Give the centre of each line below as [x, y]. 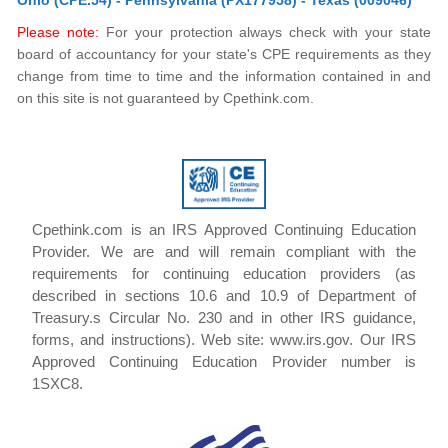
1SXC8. [58, 383]
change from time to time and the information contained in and [224, 76]
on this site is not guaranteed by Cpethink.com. [166, 98]
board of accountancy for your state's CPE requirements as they [224, 54]
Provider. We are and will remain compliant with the [224, 251]
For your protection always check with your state [265, 32]
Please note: [58, 32]
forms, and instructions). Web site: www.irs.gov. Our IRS [224, 339]
